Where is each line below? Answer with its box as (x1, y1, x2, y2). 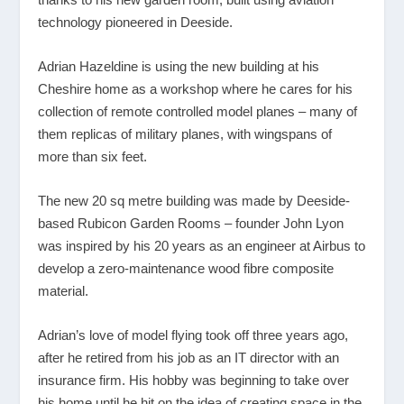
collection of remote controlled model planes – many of (38, 103, 358, 119)
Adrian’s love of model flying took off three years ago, (38, 326, 349, 343)
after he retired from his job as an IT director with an (38, 349, 340, 365)
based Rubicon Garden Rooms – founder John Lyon (38, 215, 344, 231)
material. (38, 282, 89, 298)
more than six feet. (38, 148, 148, 164)
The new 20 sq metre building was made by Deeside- (38, 192, 351, 208)
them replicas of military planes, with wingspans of (38, 125, 333, 142)
